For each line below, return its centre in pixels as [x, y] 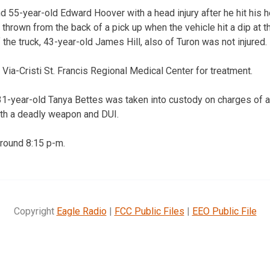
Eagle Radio [81, 211]
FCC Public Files [149, 211]
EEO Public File [224, 211]
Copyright [35, 211]
